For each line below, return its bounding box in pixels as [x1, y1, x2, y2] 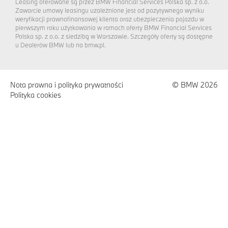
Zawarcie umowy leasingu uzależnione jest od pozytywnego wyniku [15, 6, 204, 15]
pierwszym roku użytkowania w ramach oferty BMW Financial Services [15, 23, 212, 32]
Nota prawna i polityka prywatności [10, 80, 123, 90]
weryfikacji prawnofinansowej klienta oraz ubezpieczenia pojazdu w [15, 15, 204, 23]
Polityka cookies [10, 90, 61, 100]
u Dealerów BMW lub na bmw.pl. [15, 41, 106, 49]
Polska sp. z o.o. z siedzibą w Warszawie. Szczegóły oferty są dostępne [15, 32, 213, 41]
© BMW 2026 [172, 80, 218, 90]
